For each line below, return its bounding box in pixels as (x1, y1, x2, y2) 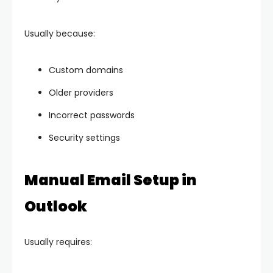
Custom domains (49, 64, 123, 77)
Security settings (49, 132, 120, 144)
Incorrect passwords (49, 109, 135, 122)
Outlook (24, 196, 87, 217)
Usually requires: (24, 236, 92, 249)
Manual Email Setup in (24, 170, 197, 191)
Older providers (49, 87, 113, 99)
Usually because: (24, 27, 95, 40)
